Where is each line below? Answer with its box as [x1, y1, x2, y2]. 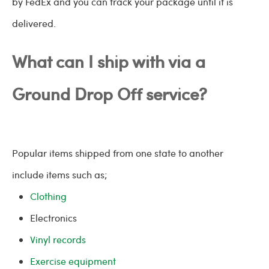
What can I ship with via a [12, 49, 205, 73]
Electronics [30, 211, 77, 224]
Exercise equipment [30, 255, 116, 267]
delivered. [12, 17, 56, 29]
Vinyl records [30, 233, 86, 246]
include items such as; [12, 168, 107, 181]
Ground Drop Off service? [12, 82, 207, 105]
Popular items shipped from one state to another [12, 147, 223, 159]
